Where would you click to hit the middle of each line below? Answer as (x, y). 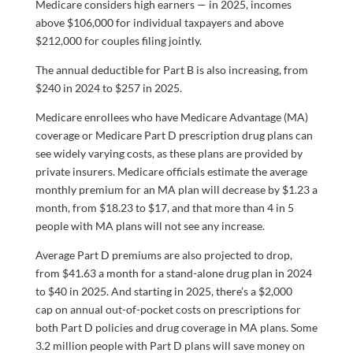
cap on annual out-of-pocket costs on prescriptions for (168, 310)
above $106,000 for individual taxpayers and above (159, 23)
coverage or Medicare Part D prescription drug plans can (174, 136)
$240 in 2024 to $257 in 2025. (108, 88)
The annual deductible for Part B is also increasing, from (171, 70)
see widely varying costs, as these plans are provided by (169, 154)
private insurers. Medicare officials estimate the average (171, 172)
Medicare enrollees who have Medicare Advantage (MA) (171, 117)
